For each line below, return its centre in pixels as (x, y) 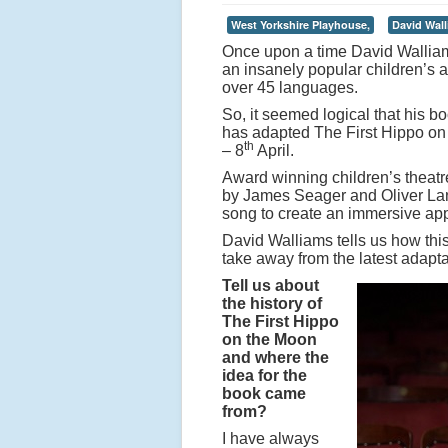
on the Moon (269, 339)
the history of (272, 303)
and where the (275, 357)
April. (274, 150)
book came (264, 393)
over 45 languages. (290, 87)
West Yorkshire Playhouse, (300, 24)
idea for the (264, 375)
